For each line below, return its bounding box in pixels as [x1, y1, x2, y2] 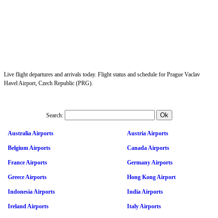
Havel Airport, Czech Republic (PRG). [4, 79, 93, 87]
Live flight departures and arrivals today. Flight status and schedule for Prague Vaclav [4, 71, 200, 78]
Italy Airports [127, 202, 161, 210]
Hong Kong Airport [127, 173, 176, 181]
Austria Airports [127, 129, 168, 137]
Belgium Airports [8, 144, 51, 151]
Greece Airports [8, 173, 47, 181]
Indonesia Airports [8, 188, 55, 195]
